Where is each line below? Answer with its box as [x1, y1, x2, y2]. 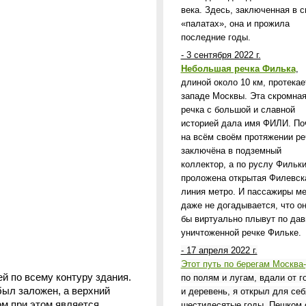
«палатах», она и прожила [180, 18, 290, 29]
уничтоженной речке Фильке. [180, 227, 304, 238]
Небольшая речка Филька [180, 64, 296, 74]
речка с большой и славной [180, 105, 295, 115]
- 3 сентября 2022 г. [180, 50, 261, 60]
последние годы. [180, 32, 251, 42]
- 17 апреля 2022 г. [180, 245, 258, 255]
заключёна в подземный [180, 145, 281, 156]
